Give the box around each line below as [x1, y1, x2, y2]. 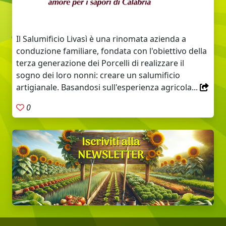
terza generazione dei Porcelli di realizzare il [16, 58, 184, 69]
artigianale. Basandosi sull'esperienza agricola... [16, 82, 200, 93]
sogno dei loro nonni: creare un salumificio [16, 70, 180, 81]
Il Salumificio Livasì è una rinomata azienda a [16, 33, 186, 45]
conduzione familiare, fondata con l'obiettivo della [16, 45, 207, 57]
